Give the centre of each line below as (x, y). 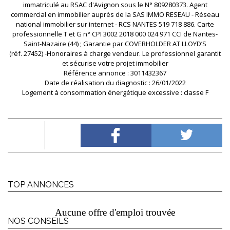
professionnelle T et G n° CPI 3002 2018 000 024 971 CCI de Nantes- (115, 34)
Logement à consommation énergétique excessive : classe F (115, 92)
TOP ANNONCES (41, 185)
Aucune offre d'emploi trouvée (115, 212)
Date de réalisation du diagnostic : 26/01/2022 (115, 83)
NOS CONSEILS (38, 221)
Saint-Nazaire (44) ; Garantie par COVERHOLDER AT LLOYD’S (115, 44)
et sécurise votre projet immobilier (115, 63)
